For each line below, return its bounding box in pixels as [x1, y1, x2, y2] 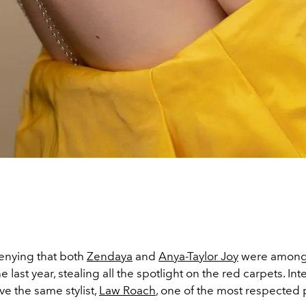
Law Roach [99, 283, 156, 297]
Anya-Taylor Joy [158, 249, 238, 263]
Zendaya [87, 249, 133, 263]
